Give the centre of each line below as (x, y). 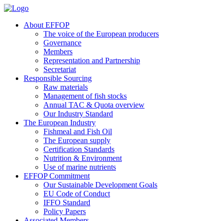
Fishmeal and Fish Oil (78, 131)
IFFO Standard (67, 203)
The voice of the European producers (101, 34)
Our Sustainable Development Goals (100, 185)
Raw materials (66, 87)
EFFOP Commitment (57, 176)
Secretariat (60, 69)
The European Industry (60, 123)
